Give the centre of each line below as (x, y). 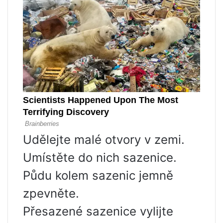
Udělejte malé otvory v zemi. (104, 140)
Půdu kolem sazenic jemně (98, 176)
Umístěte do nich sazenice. (100, 158)
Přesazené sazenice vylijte (98, 212)
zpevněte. (51, 194)
